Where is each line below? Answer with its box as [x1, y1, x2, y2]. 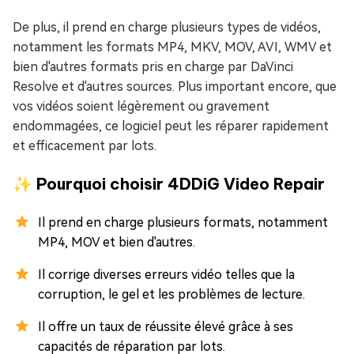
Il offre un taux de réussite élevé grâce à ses [38, 318, 293, 334]
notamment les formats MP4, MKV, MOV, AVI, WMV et [13, 39, 332, 55]
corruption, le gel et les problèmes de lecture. [38, 286, 305, 302]
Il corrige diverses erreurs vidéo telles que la [38, 266, 295, 282]
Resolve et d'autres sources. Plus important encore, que [13, 78, 337, 94]
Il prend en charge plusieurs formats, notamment [38, 214, 328, 230]
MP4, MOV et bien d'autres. [38, 234, 195, 250]
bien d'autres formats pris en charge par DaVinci [13, 58, 293, 74]
